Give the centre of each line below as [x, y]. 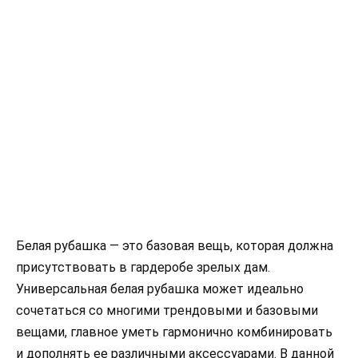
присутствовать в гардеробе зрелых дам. [143, 267]
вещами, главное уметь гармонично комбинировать [174, 332]
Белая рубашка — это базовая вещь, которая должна [175, 245]
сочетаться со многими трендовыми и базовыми [167, 310]
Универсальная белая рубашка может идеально [160, 288]
